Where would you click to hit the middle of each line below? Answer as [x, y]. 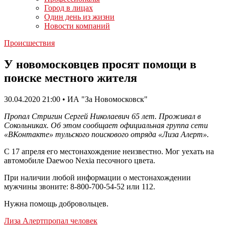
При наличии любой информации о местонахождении [97, 177]
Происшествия [29, 43]
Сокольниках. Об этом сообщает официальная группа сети [106, 125]
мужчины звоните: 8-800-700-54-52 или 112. [80, 186]
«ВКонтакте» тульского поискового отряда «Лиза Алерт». [106, 134]
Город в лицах [69, 8]
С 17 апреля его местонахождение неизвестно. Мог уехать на [109, 151]
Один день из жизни [79, 17]
